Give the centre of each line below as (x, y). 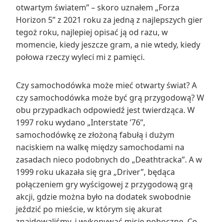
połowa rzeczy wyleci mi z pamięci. (80, 57)
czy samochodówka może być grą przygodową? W (110, 97)
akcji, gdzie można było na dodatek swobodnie (103, 196)
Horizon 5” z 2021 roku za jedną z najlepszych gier (109, 20)
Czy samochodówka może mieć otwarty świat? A (106, 85)
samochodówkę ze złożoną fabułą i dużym (95, 135)
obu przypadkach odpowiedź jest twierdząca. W (105, 110)
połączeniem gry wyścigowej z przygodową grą (104, 184)
